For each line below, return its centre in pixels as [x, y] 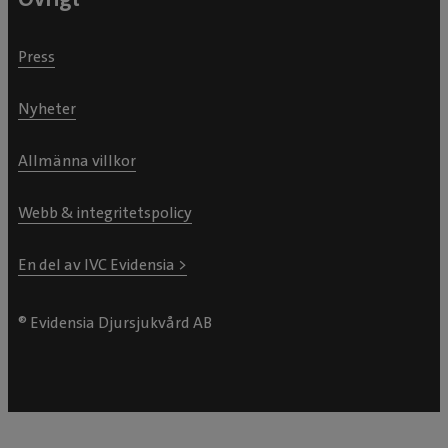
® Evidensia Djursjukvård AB [115, 323]
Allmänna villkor [77, 161]
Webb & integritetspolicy [105, 213]
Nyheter [47, 109]
